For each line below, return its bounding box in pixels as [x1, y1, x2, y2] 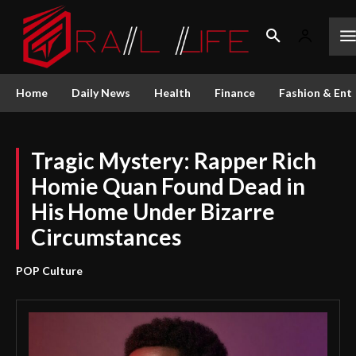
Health [154, 85, 191, 99]
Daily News [72, 85, 130, 99]
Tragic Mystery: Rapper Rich [31, 146, 316, 174]
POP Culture [16, 263, 83, 277]
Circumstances [31, 222, 181, 250]
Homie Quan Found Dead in [31, 172, 305, 199]
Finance [215, 85, 255, 99]
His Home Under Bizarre [31, 197, 275, 225]
